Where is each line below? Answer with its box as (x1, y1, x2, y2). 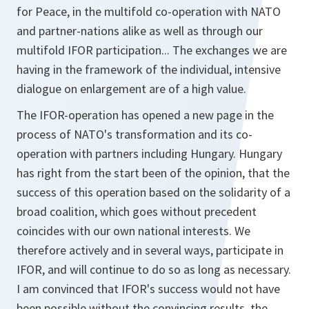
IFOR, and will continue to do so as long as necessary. (17, 261, 291, 277)
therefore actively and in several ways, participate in (17, 242, 283, 258)
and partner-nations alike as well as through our (17, 23, 263, 39)
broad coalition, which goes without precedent (17, 203, 257, 219)
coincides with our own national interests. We (17, 223, 250, 239)
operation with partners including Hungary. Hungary (17, 146, 282, 161)
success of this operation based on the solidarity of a (17, 184, 290, 200)
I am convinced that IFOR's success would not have (17, 281, 280, 297)
